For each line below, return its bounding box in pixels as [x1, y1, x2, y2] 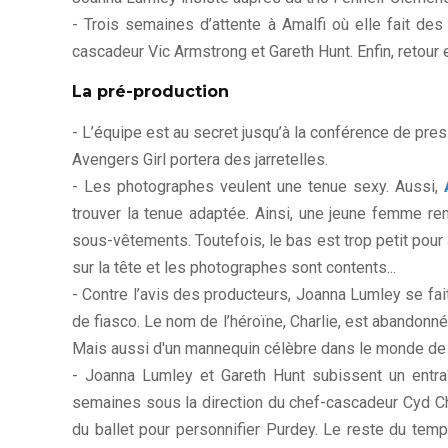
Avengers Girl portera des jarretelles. [72, 149, 328, 169]
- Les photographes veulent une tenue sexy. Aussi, [72, 176, 444, 196]
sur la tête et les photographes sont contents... [72, 257, 396, 277]
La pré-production [72, 81, 229, 101]
